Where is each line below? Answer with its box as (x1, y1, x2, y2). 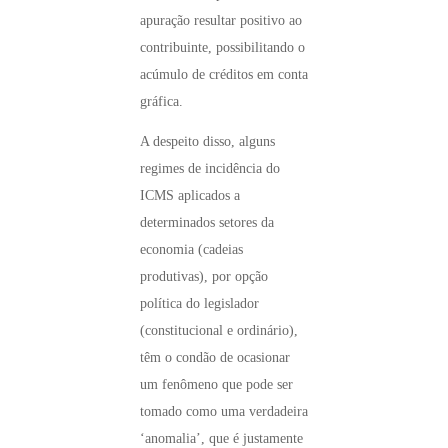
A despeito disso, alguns (140, 134, 275, 150)
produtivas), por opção (140, 269, 268, 285)
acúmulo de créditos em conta (140, 66, 308, 82)
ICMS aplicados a (140, 188, 240, 204)
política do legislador (140, 296, 259, 312)
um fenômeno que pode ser (140, 377, 293, 393)
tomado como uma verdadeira (140, 404, 308, 420)
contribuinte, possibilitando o (140, 39, 305, 55)
